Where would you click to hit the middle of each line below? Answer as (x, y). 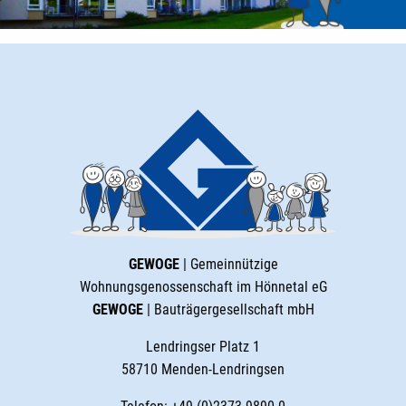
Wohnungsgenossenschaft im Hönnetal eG (203, 286)
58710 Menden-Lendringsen (203, 369)
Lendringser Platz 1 (203, 346)
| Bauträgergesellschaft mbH (228, 309)
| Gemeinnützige (228, 264)
